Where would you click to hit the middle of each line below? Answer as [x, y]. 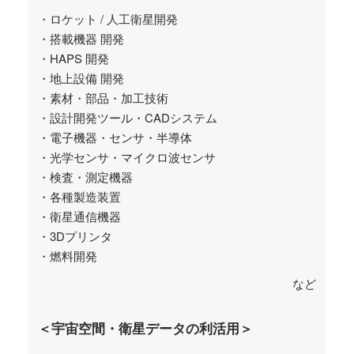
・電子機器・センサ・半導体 [115, 137]
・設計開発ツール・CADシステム [128, 118]
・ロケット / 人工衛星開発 [108, 19]
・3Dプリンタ [75, 236]
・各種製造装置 [79, 197]
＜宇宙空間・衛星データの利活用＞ [145, 328]
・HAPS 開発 [73, 58]
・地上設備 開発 [81, 78]
